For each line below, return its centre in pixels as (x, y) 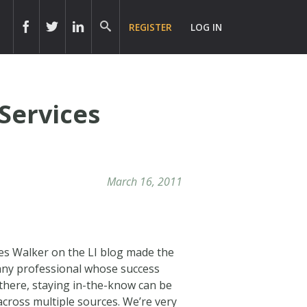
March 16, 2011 (144, 181)
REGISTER (151, 27)
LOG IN (207, 27)
